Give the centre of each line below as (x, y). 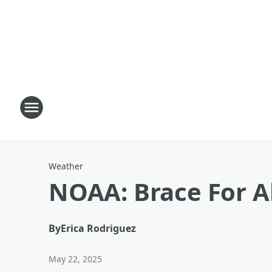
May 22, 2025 (75, 259)
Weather (66, 166)
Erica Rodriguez (98, 228)
